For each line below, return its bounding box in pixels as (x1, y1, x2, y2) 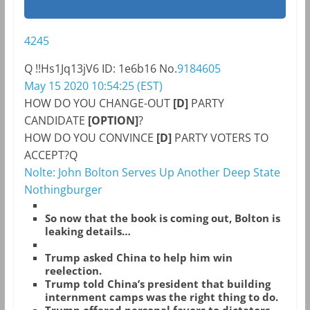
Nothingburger (24, 182, 102, 198)
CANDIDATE (24, 113, 88, 129)
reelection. (44, 264, 102, 278)
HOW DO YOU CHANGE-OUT (24, 95, 173, 111)
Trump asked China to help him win (44, 250, 232, 265)
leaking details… (44, 224, 131, 239)
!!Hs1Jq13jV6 (35, 61, 99, 77)
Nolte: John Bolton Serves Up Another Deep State (24, 165, 280, 181)
